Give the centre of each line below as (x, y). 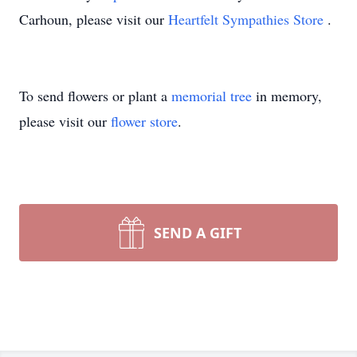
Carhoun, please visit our (94, 19)
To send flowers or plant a (95, 96)
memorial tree (212, 96)
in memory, (287, 96)
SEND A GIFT (198, 233)
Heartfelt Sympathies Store (248, 19)
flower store (144, 121)
